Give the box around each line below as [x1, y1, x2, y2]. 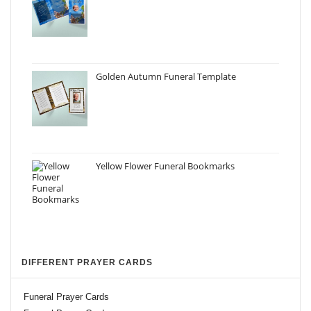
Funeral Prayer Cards [24, 292, 109, 302]
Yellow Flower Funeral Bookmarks [96, 160, 235, 172]
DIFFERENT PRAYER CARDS [22, 258, 153, 267]
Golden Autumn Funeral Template [96, 70, 236, 83]
